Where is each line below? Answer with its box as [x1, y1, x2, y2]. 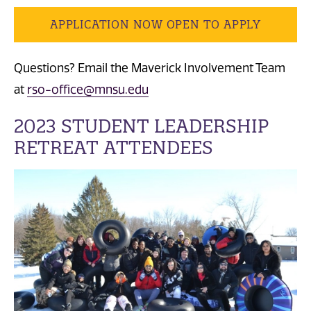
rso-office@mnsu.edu [27, 82, 149, 96]
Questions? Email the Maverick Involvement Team [14, 60, 285, 75]
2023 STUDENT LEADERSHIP [14, 114, 269, 137]
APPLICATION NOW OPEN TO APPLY [50, 17, 261, 32]
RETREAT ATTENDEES [14, 135, 213, 159]
